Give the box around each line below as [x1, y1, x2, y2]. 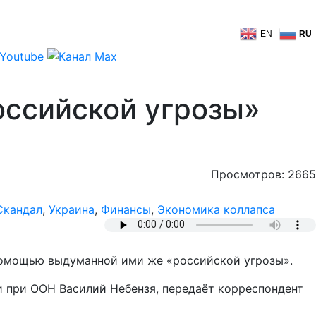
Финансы [101, 202, 151, 217]
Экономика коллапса [157, 202, 275, 217]
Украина [49, 202, 95, 217]
